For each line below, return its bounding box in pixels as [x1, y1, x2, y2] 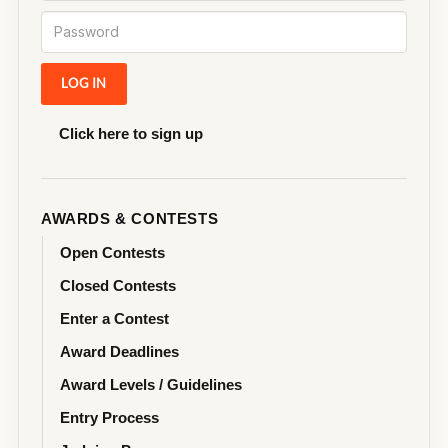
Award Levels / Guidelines [60, 375, 242, 393]
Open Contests [60, 243, 165, 261]
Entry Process [60, 408, 159, 426]
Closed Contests [60, 276, 176, 294]
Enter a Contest [60, 309, 169, 327]
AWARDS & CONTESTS [41, 209, 219, 227]
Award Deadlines [60, 342, 179, 360]
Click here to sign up [59, 124, 203, 142]
